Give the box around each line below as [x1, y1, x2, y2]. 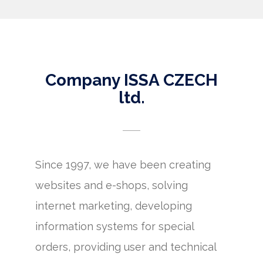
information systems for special [35, 220, 194, 232]
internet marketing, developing [35, 200, 192, 212]
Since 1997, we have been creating [35, 159, 211, 171]
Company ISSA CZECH [45, 70, 218, 90]
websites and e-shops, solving [35, 179, 188, 191]
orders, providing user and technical [35, 241, 216, 253]
